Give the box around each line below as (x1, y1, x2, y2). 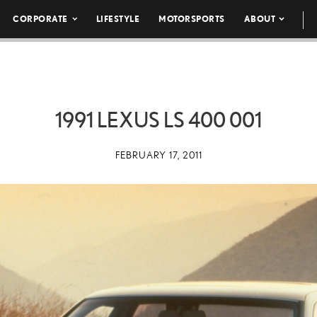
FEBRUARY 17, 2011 (115, 149, 202, 161)
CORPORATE (13, 14, 68, 23)
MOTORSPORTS (158, 14, 225, 23)
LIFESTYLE (96, 14, 140, 23)
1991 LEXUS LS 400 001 (55, 108, 262, 132)
